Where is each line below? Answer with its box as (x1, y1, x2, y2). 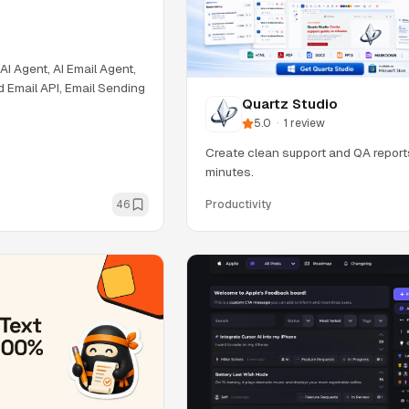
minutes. (205, 163, 254, 181)
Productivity (205, 197, 272, 213)
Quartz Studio (242, 95, 338, 113)
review (290, 116, 325, 131)
